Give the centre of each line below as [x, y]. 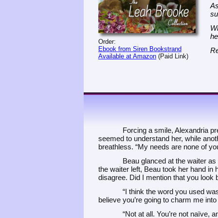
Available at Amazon [127, 56]
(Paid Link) [172, 56]
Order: [107, 42]
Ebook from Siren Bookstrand [140, 49]
